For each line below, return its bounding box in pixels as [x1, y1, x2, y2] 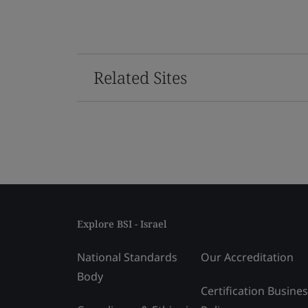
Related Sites [93, 65, 187, 89]
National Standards [77, 249, 177, 265]
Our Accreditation [201, 249, 294, 265]
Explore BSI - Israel [77, 217, 167, 230]
